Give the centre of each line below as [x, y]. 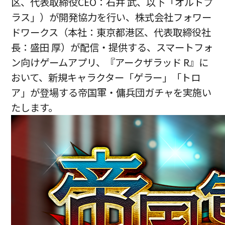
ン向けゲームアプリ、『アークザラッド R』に [110, 63]
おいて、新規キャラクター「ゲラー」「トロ [106, 78]
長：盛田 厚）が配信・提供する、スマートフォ [112, 47]
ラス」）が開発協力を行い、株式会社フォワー [111, 17]
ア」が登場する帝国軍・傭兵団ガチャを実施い [111, 93]
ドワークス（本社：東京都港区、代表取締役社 [111, 32]
